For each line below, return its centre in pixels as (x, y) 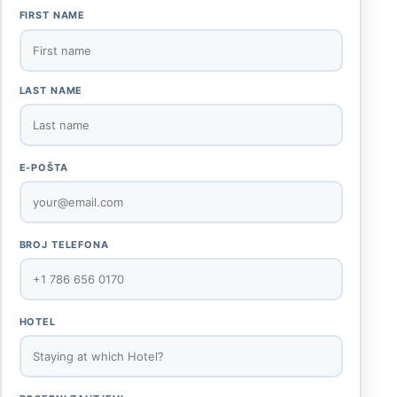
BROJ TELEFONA (64, 244)
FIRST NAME (52, 16)
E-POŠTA (43, 167)
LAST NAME (51, 90)
